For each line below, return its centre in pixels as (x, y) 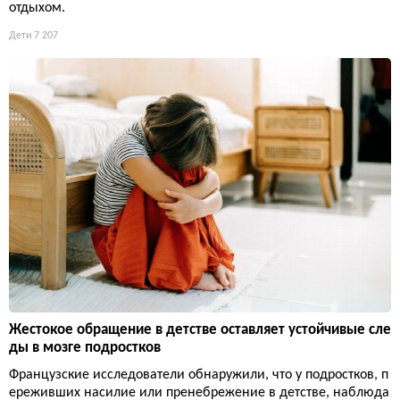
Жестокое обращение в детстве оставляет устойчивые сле (200, 330)
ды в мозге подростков (85, 348)
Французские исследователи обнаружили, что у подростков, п (199, 375)
